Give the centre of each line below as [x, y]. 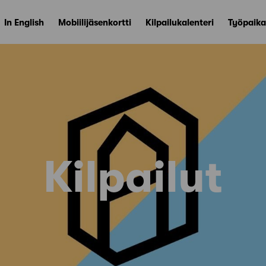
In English [24, 22]
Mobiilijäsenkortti [95, 22]
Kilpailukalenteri [180, 22]
